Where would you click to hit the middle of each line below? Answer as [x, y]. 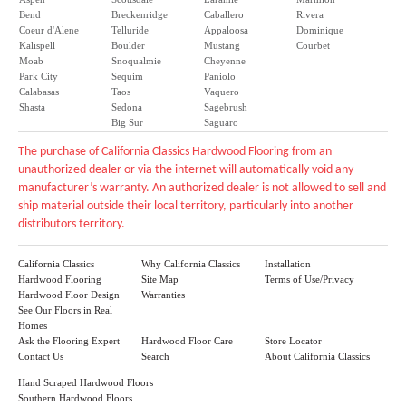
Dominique [320, 30]
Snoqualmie [136, 61]
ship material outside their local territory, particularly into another [186, 206]
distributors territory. [72, 224]
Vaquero [222, 92]
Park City [39, 76]
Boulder [128, 45]
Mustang [222, 45]
